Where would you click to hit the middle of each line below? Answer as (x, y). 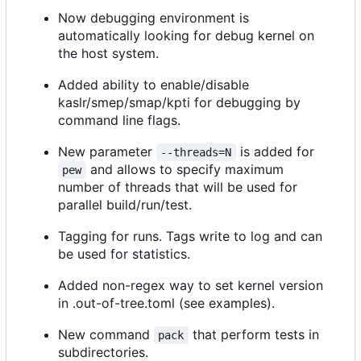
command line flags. (119, 120)
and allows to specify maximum (187, 170)
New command (106, 335)
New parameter (107, 152)
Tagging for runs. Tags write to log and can (190, 237)
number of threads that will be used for (178, 187)
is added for (275, 152)
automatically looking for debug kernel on (186, 36)
